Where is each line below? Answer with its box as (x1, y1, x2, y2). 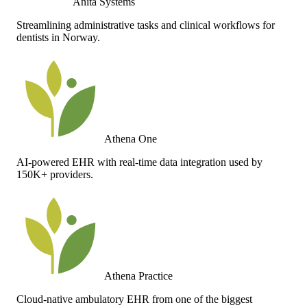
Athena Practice (104, 269, 173, 282)
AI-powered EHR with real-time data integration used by (16, 156, 262, 168)
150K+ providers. (16, 168, 93, 180)
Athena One (104, 132, 157, 145)
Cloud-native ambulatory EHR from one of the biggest (16, 293, 252, 305)
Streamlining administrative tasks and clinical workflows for (16, 19, 275, 31)
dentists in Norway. (16, 31, 100, 43)
